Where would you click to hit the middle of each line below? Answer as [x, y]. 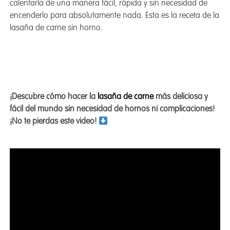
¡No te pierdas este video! [54, 122]
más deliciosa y [180, 97]
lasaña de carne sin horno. [56, 28]
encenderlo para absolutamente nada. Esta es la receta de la [114, 16]
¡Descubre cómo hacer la [53, 97]
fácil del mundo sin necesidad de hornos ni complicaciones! [112, 110]
